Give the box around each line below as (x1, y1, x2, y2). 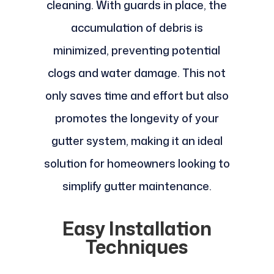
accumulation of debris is (70, 20, 203, 36)
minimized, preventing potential (53, 42, 221, 59)
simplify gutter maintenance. (62, 178, 212, 194)
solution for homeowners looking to (43, 155, 230, 172)
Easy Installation (62, 215, 212, 242)
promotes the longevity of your (54, 110, 219, 127)
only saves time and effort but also (45, 87, 229, 104)
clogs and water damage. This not (48, 65, 226, 81)
